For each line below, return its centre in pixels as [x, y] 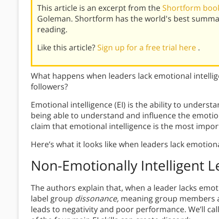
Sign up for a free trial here [148, 48]
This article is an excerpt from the [100, 8]
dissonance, [98, 199]
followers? [49, 87]
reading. [52, 30]
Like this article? [67, 48]
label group [53, 199]
